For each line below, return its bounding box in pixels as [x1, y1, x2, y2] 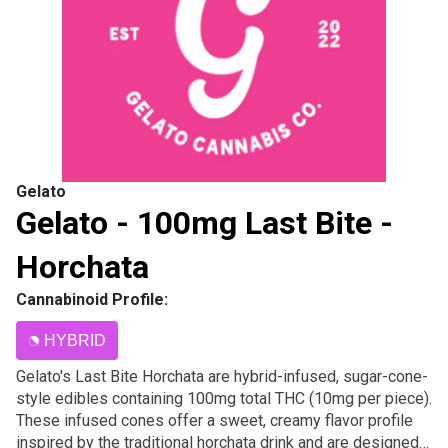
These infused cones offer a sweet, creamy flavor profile [16, 411, 413, 430]
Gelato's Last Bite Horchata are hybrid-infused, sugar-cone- [16, 367, 428, 386]
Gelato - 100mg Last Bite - [16, 204, 393, 242]
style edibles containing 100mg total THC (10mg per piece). [16, 389, 432, 408]
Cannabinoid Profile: [16, 290, 168, 309]
